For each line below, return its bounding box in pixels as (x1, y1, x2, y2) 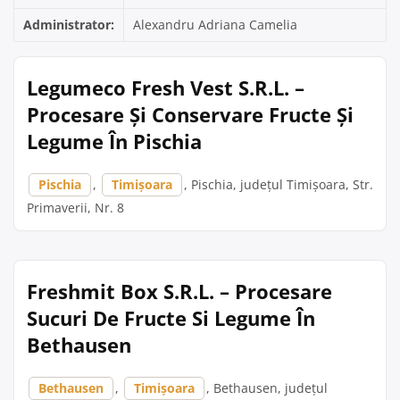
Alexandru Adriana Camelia (133, 16, 297, 33)
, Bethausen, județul (206, 379, 328, 396)
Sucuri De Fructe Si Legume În (27, 304, 315, 331)
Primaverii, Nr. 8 (27, 199, 124, 216)
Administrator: (23, 16, 114, 33)
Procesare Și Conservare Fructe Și (27, 101, 354, 128)
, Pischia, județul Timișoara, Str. (184, 176, 373, 193)
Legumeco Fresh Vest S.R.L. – (27, 74, 304, 101)
